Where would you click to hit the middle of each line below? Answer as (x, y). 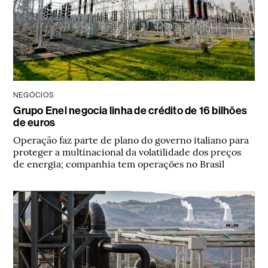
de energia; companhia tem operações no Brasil (119, 163)
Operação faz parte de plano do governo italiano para (131, 139)
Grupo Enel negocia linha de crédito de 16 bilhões (130, 110)
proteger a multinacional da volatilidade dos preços (127, 151)
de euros (34, 122)
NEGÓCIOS (34, 95)
